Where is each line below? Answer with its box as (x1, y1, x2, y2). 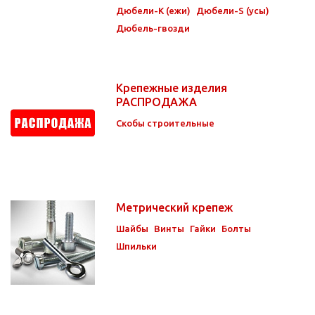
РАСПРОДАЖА (116, 95, 200, 108)
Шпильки (116, 240, 157, 251)
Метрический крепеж (116, 200, 236, 214)
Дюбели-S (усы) (196, 5, 269, 15)
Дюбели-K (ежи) (116, 5, 191, 15)
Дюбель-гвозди (116, 22, 190, 33)
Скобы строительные (116, 117, 214, 128)
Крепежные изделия (116, 81, 227, 94)
